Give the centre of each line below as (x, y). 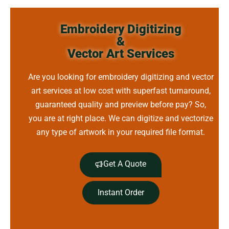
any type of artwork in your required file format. (121, 132)
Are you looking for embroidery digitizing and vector (121, 77)
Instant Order (121, 193)
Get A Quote (125, 164)
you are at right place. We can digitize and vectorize (121, 118)
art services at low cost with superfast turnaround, (121, 90)
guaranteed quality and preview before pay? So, (121, 104)
